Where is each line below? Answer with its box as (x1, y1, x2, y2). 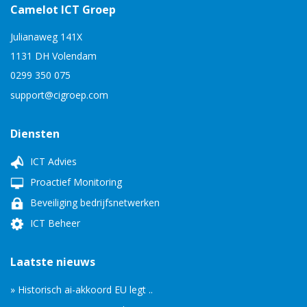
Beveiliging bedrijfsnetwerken (27, 196, 160, 209)
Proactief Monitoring (27, 175, 122, 188)
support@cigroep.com (10, 88, 108, 101)
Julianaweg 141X (10, 30, 82, 43)
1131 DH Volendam (10, 49, 97, 62)
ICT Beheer (27, 217, 80, 230)
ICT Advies (27, 155, 77, 168)
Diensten (10, 126, 60, 141)
